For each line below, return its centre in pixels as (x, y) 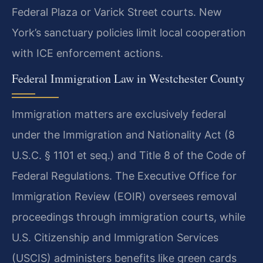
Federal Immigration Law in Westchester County (128, 79)
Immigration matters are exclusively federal (119, 114)
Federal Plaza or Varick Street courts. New (117, 12)
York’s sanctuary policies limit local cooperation (129, 33)
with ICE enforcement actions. (87, 53)
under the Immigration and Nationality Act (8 (123, 135)
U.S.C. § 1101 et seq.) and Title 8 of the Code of (129, 156)
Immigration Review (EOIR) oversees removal (124, 197)
